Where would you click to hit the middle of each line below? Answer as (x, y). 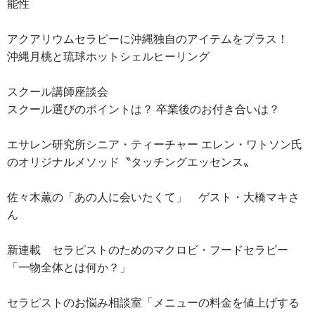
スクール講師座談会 (63, 91)
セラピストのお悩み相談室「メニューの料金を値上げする (153, 302)
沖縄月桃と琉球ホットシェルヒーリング (114, 56)
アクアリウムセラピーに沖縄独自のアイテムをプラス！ (148, 39)
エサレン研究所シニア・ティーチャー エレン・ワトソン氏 (155, 144)
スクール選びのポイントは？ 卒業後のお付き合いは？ (143, 109)
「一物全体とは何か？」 (69, 267)
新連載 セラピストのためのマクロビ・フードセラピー (148, 250)
